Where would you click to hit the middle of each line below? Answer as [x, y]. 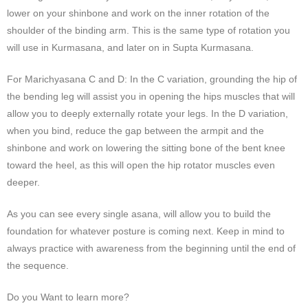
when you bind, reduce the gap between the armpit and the [135, 130]
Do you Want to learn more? [68, 297]
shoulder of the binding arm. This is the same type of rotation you [148, 30]
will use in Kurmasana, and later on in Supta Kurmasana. [130, 47]
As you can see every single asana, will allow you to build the [139, 213]
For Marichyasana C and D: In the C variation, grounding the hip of [152, 79]
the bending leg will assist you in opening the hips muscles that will [151, 96]
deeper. [23, 182]
